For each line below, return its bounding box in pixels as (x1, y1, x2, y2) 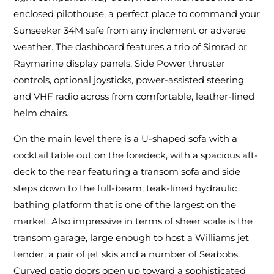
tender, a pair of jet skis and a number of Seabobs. (13, 248, 240, 261)
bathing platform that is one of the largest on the (13, 199, 237, 211)
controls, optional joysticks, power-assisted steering (13, 74, 245, 86)
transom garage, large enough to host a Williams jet (13, 232, 250, 244)
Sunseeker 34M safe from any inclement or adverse (13, 24, 246, 37)
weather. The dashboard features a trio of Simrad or (13, 41, 248, 53)
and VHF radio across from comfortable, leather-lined (13, 91, 255, 103)
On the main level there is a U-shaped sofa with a (13, 133, 238, 145)
